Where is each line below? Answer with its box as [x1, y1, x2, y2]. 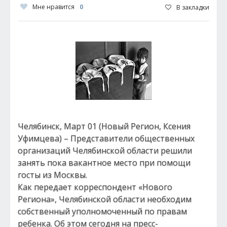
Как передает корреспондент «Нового [18, 181, 172, 193]
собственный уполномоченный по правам [18, 206, 187, 217]
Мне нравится [32, 3, 74, 11]
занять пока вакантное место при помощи [18, 157, 191, 168]
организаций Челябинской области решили [18, 145, 192, 156]
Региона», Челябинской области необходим [18, 194, 192, 205]
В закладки [176, 3, 209, 12]
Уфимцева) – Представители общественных [18, 133, 195, 144]
